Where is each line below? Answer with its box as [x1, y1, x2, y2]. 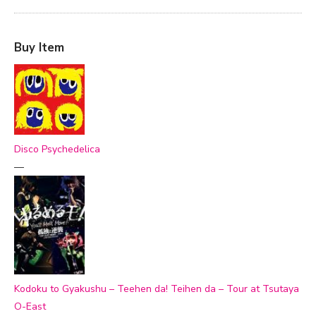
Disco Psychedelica [14, 142, 100, 156]
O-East [14, 300, 46, 314]
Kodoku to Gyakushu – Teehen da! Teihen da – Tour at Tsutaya [14, 282, 299, 296]
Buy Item [14, 39, 64, 56]
